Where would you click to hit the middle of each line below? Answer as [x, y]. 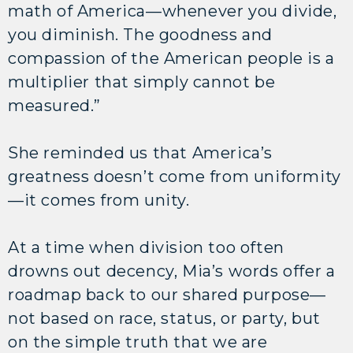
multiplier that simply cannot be [142, 82]
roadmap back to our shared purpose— [167, 294]
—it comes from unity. [101, 200]
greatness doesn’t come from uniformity [175, 176]
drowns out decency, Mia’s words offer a [172, 271]
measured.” [54, 105]
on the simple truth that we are [138, 342]
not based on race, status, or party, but [165, 318]
